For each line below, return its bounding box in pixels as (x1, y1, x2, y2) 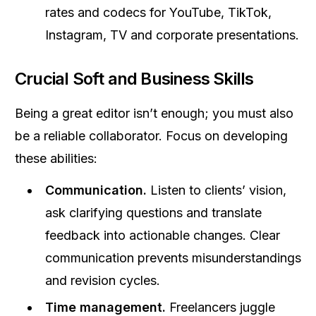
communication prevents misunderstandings (45, 250, 301, 265)
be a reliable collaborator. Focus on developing (15, 128, 288, 143)
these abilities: (15, 151, 97, 166)
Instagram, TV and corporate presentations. (45, 28, 299, 42)
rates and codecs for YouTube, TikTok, (45, 5, 272, 20)
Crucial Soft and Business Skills (15, 68, 254, 89)
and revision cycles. (45, 273, 160, 288)
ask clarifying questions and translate (45, 205, 262, 220)
